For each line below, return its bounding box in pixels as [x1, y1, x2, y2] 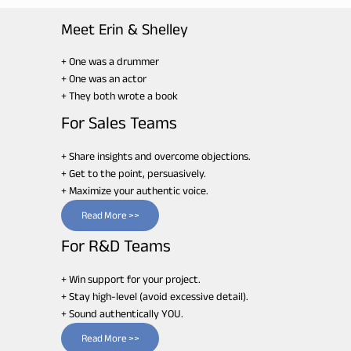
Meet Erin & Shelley [61, 18, 189, 45]
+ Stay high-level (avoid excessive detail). [61, 285, 249, 307]
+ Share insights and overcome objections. [61, 145, 251, 167]
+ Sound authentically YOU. [61, 302, 184, 324]
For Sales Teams [61, 110, 178, 139]
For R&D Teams [61, 233, 172, 262]
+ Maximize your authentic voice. [61, 179, 209, 201]
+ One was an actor [61, 67, 147, 89]
